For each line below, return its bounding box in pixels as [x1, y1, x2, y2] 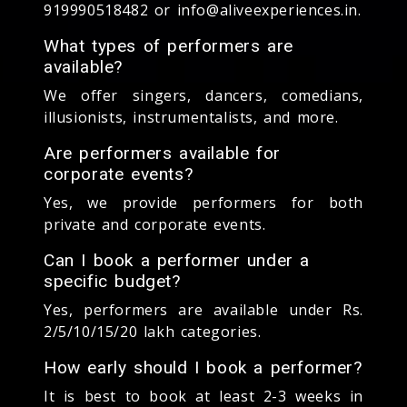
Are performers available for [44, 142, 281, 164]
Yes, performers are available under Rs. [44, 299, 363, 320]
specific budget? [44, 270, 181, 292]
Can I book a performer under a [44, 249, 311, 271]
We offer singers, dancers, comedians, [44, 84, 363, 105]
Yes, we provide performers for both [44, 192, 363, 213]
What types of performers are [44, 35, 293, 56]
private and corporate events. [44, 213, 266, 234]
